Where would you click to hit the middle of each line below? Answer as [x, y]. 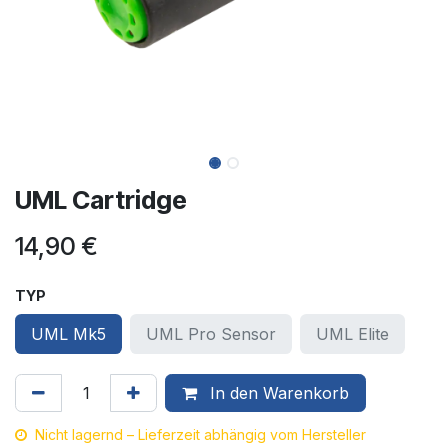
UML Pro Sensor [211, 334]
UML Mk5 [68, 334]
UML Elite [353, 334]
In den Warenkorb [277, 393]
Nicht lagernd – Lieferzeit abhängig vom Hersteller [200, 435]
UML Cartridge [101, 200]
